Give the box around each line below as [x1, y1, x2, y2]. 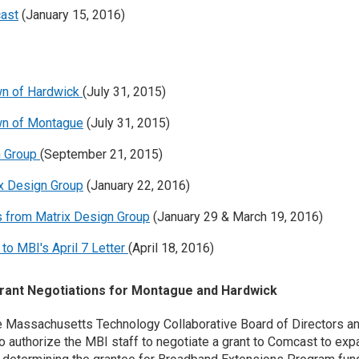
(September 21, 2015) [40, 147, 163, 162]
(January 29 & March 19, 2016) [150, 209, 323, 224]
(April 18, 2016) [128, 240, 214, 256]
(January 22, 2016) [83, 178, 190, 193]
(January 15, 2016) [18, 7, 125, 22]
